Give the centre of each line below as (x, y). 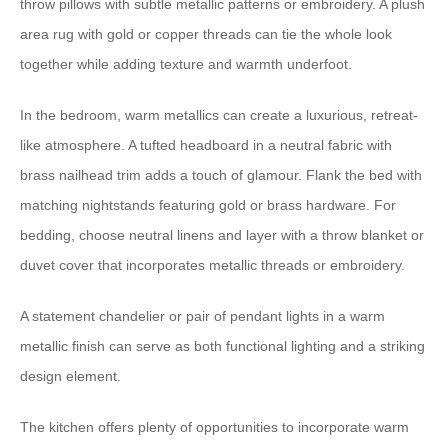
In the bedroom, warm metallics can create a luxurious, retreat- (219, 115)
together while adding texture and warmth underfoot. (186, 64)
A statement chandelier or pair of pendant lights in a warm (202, 316)
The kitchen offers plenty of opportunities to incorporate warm (214, 427)
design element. (70, 376)
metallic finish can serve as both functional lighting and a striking (222, 346)
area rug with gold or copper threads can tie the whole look (206, 34)
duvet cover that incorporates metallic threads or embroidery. (212, 265)
